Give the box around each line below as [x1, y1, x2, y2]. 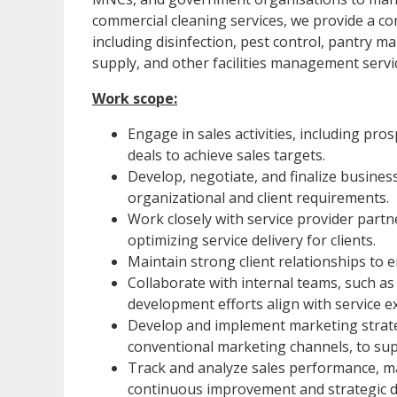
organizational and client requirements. [128, 188, 389, 208]
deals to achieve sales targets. [128, 145, 325, 166]
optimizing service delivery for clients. [128, 230, 376, 251]
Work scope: [92, 89, 177, 109]
